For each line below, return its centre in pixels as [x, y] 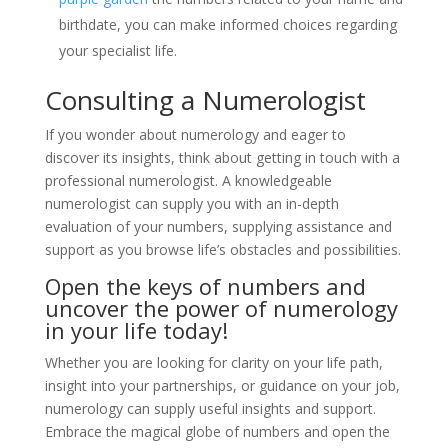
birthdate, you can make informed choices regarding [227, 24]
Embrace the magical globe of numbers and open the [217, 431]
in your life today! [136, 330]
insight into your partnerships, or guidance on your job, [222, 385]
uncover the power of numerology [221, 308]
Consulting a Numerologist [205, 100]
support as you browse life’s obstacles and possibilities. [222, 249]
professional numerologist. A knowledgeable [188, 180]
